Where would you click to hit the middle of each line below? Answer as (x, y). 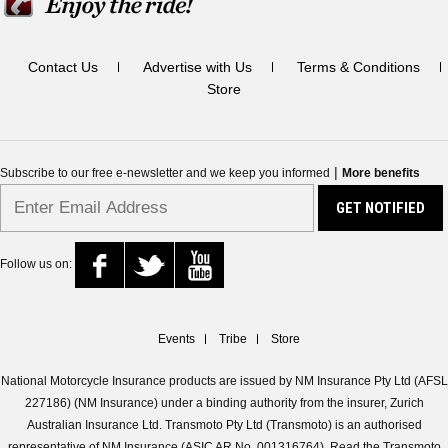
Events (176, 339)
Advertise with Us (197, 67)
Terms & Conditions (358, 67)
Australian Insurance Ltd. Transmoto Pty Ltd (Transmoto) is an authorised (224, 425)
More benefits (381, 173)
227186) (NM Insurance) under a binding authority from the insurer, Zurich (224, 403)
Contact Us (62, 67)
